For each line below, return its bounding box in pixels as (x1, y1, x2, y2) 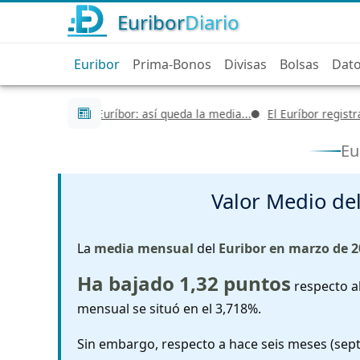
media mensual (94, 239, 194, 257)
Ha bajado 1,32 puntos (77, 269, 291, 297)
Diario (185, 9, 239, 35)
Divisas (224, 55, 267, 73)
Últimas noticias (67, 95, 220, 123)
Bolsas (280, 55, 319, 73)
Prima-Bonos (133, 55, 211, 73)
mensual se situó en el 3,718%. (77, 299, 261, 317)
